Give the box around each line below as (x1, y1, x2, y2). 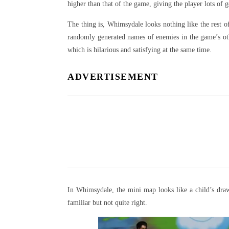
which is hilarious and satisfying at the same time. (67, 45, 212, 54)
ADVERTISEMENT (67, 71, 158, 82)
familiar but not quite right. (67, 198, 147, 207)
